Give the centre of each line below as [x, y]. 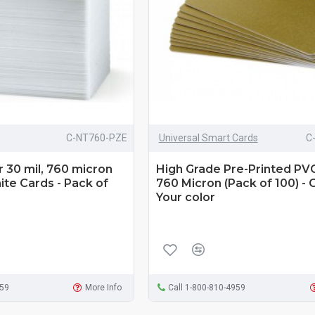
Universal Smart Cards [208, 138]
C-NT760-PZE [96, 138]
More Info [103, 288]
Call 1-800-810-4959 [207, 288]
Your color [185, 198]
